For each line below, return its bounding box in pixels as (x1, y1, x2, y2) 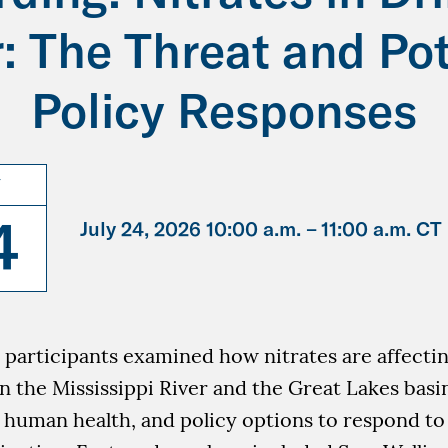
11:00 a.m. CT (320, 215, 442, 241)
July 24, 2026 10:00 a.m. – (79, 215, 317, 241)
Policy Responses (31, 80, 417, 140)
